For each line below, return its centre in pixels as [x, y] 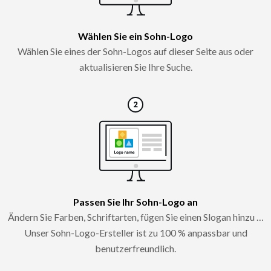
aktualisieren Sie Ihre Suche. [135, 67]
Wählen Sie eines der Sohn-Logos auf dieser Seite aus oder [135, 51]
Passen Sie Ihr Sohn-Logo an [135, 201]
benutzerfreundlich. [135, 248]
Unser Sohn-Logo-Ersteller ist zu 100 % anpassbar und [135, 232]
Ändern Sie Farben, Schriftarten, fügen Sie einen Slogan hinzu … [135, 217]
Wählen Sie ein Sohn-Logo [135, 36]
